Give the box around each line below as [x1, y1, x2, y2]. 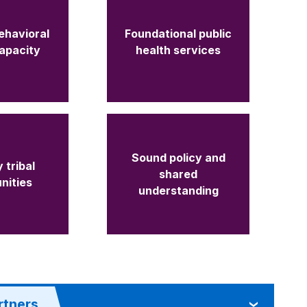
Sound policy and [131, 151, 225, 165]
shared [159, 167, 197, 182]
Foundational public [125, 26, 232, 40]
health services [136, 42, 221, 57]
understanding [138, 184, 219, 198]
